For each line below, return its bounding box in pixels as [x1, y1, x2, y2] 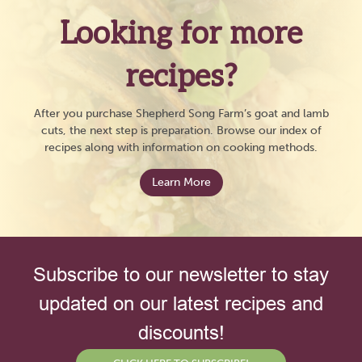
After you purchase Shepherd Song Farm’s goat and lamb [33, 107, 329, 121]
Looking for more [60, 16, 302, 53]
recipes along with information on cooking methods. [44, 141, 318, 155]
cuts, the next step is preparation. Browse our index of [40, 124, 322, 138]
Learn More [151, 175, 211, 190]
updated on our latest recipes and [39, 293, 323, 316]
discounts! [137, 322, 225, 345]
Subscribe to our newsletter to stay [33, 264, 329, 287]
